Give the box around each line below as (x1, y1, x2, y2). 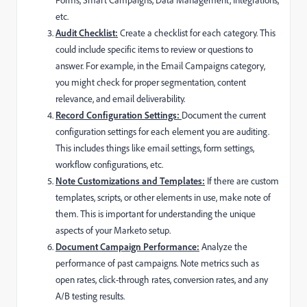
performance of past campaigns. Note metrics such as (56, 256, 259, 269)
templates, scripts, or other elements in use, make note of (56, 191, 271, 203)
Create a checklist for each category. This (118, 26, 275, 38)
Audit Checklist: (56, 26, 118, 38)
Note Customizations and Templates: (56, 174, 205, 186)
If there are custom (207, 174, 279, 186)
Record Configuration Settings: (56, 108, 180, 121)
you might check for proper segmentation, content (56, 75, 246, 88)
